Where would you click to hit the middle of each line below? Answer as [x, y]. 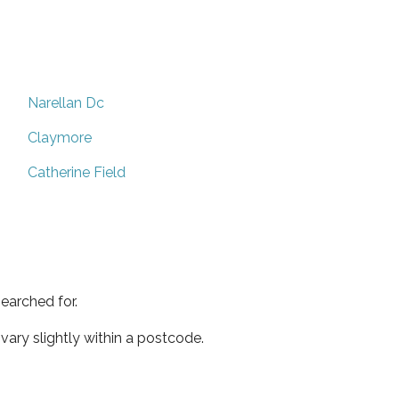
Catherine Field [77, 172]
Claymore [60, 137]
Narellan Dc [66, 102]
